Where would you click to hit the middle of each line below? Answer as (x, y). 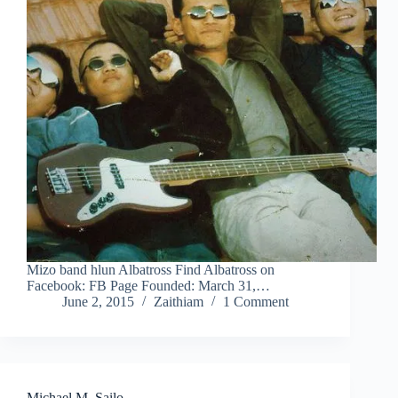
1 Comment (256, 302)
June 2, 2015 (98, 302)
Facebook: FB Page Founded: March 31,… (148, 286)
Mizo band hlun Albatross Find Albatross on (151, 270)
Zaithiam (179, 302)
